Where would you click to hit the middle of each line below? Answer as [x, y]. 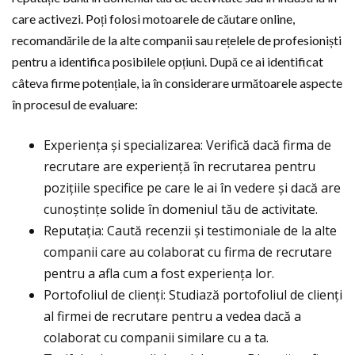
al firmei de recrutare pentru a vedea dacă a [172, 316]
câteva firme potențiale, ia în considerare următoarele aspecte [177, 83]
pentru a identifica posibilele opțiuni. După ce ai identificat [168, 61]
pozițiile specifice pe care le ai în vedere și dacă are [192, 188]
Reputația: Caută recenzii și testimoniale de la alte [190, 231]
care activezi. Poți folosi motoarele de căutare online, [153, 19]
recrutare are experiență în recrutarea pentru [179, 166]
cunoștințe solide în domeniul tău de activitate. [181, 209]
